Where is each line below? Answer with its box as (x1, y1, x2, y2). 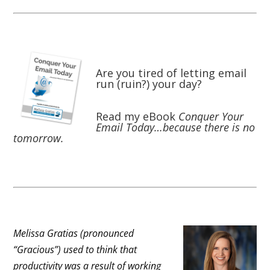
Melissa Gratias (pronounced (13, 227, 134, 240)
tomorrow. (13, 131, 64, 146)
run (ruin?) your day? (96, 77, 202, 92)
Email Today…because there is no (96, 120, 256, 135)
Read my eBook (96, 109, 179, 124)
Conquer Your (178, 109, 244, 124)
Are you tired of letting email (96, 66, 247, 81)
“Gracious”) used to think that (13, 243, 137, 257)
